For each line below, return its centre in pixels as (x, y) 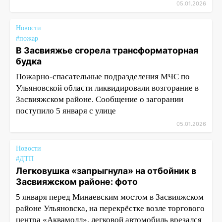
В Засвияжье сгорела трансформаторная (107, 50)
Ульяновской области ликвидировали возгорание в (107, 88)
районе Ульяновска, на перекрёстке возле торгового (110, 208)
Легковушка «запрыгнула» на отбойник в (106, 171)
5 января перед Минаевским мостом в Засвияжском (110, 197)
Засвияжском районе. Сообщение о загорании (100, 99)
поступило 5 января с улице (66, 111)
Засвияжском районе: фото (77, 182)
